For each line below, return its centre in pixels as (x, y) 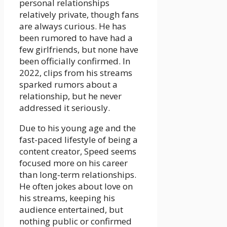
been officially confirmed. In (75, 61)
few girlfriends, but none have (79, 49)
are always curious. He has (73, 26)
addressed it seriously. (65, 107)
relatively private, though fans (79, 14)
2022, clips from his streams (76, 72)
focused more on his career (73, 163)
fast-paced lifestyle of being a (79, 139)
